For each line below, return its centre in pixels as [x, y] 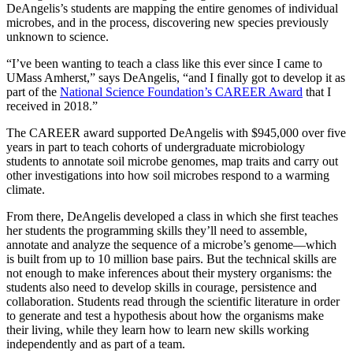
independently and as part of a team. [96, 344]
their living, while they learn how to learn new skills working [158, 329]
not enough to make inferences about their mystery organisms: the [169, 273]
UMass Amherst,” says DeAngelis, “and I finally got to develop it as [176, 77]
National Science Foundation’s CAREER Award [181, 91]
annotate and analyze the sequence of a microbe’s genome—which [171, 244]
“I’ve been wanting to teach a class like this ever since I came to [164, 63]
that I [317, 91]
